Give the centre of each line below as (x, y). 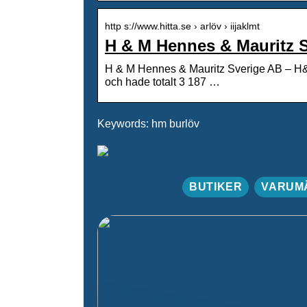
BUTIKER (216, 186)
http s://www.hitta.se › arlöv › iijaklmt (182, 26)
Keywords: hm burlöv (148, 123)
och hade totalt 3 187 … (162, 82)
